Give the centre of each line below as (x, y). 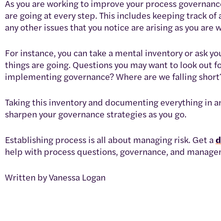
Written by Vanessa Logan (55, 177)
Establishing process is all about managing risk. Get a (110, 139)
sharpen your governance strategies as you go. (96, 113)
